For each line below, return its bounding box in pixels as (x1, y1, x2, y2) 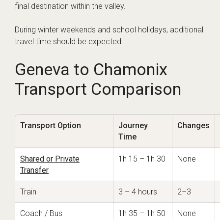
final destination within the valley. (15, 1, 126, 11)
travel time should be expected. (15, 37, 123, 46)
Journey (118, 121, 148, 130)
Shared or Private (20, 154, 80, 164)
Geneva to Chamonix (15, 59, 167, 79)
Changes (177, 121, 210, 130)
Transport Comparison (15, 79, 181, 99)
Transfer (20, 165, 49, 175)
